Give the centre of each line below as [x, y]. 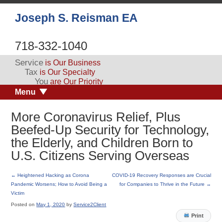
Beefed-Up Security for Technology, [110, 130]
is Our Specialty [66, 72]
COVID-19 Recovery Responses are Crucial [161, 175]
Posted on [23, 204]
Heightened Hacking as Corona [53, 175]
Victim [18, 193]
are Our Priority [76, 82]
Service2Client [90, 204]
